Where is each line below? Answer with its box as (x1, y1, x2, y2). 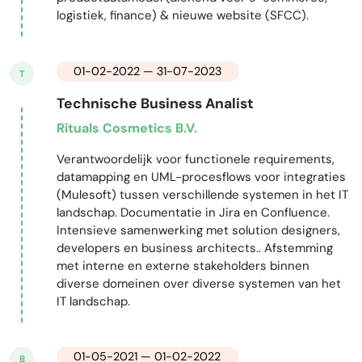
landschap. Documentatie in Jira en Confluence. (56, 204, 330, 221)
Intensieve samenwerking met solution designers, (56, 222, 340, 239)
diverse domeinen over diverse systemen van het (56, 276, 341, 293)
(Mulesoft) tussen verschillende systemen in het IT (56, 187, 348, 204)
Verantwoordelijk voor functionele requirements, (56, 151, 335, 168)
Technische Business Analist (56, 94, 254, 112)
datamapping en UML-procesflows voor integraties (56, 169, 346, 186)
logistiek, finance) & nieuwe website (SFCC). (56, 7, 309, 24)
